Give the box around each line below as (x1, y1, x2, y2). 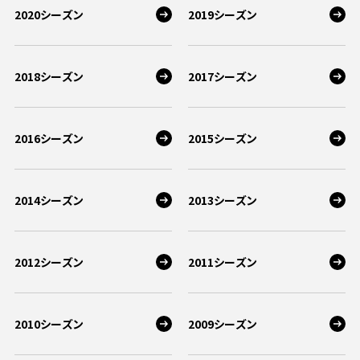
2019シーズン (188, 6, 258, 22)
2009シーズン (188, 316, 258, 332)
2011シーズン (188, 254, 258, 270)
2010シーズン (14, 316, 84, 332)
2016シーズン (14, 130, 84, 146)
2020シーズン (14, 6, 84, 22)
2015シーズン (188, 130, 258, 146)
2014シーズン (14, 192, 84, 208)
